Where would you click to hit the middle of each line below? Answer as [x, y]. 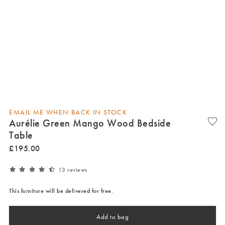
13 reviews [73, 170]
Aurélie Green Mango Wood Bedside [90, 123]
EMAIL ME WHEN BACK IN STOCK [68, 112]
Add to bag [113, 216]
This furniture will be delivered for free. [61, 191]
